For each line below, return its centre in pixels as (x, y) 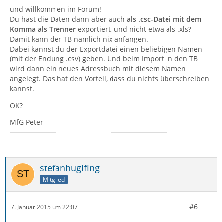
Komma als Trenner (43, 29)
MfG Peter (27, 122)
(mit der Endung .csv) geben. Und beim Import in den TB (104, 59)
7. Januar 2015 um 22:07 (44, 207)
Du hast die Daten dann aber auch (68, 19)
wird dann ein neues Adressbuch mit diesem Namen (98, 69)
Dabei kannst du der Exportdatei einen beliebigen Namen (106, 49)
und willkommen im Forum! (55, 9)
